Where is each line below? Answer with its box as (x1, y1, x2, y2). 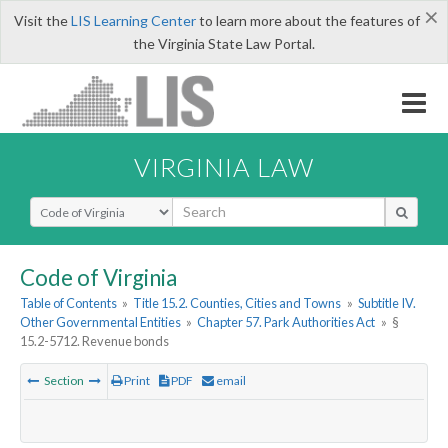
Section (42, 373, 86, 389)
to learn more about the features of (195, 12, 420, 29)
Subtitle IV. (357, 295, 416, 312)
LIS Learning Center (70, 12, 196, 29)
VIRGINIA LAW (134, 151, 314, 182)
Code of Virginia (20, 263, 177, 291)
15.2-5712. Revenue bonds (20, 333, 169, 350)
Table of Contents (20, 295, 117, 312)
